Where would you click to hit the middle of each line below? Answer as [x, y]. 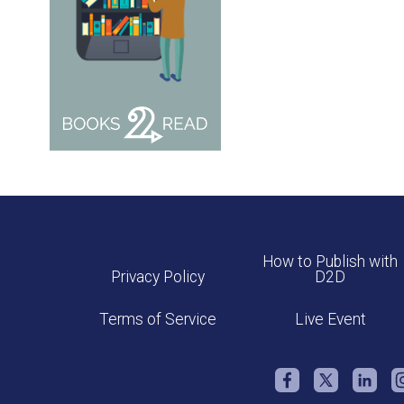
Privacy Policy [158, 276]
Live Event [330, 319]
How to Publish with [331, 261]
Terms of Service [158, 319]
